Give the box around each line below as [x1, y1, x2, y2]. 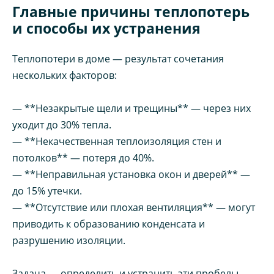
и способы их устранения [12, 18, 201, 38]
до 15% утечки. [12, 183, 82, 198]
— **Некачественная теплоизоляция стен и [12, 134, 221, 148]
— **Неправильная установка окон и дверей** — [12, 167, 250, 181]
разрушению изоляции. [12, 233, 125, 247]
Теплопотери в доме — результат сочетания [12, 51, 224, 65]
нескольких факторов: [12, 68, 117, 82]
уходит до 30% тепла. [12, 117, 111, 131]
